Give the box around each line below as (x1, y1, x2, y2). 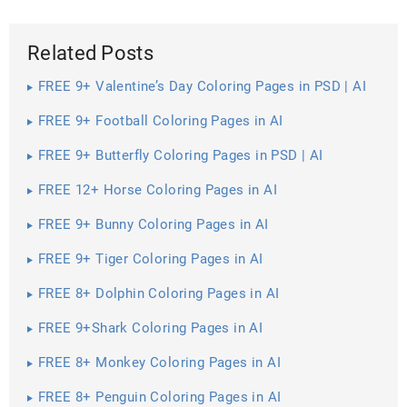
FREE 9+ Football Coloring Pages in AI (38, 112, 283, 129)
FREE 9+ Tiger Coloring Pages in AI (38, 250, 263, 267)
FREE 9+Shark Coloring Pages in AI (38, 319, 263, 336)
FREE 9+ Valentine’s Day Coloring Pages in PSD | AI (38, 77, 366, 94)
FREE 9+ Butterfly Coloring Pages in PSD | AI (38, 146, 323, 164)
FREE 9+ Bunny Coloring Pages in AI (38, 215, 269, 233)
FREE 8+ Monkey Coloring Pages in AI (38, 353, 281, 371)
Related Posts (27, 41, 154, 65)
